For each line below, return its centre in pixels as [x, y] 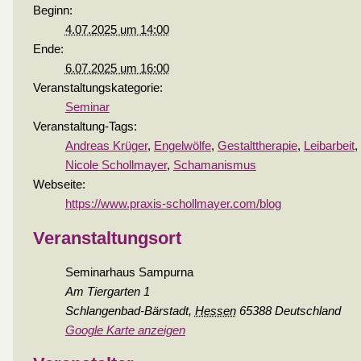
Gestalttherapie [257, 146]
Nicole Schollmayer [116, 166]
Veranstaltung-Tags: [85, 127]
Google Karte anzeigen [125, 330]
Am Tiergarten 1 [107, 291]
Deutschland [307, 311]
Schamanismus [214, 166]
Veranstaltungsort [107, 238]
